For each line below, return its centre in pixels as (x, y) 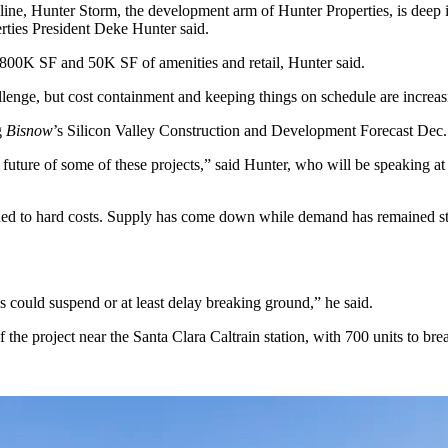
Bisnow (29, 130)
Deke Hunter (135, 28)
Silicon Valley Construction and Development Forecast (240, 130)
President (61, 28)
